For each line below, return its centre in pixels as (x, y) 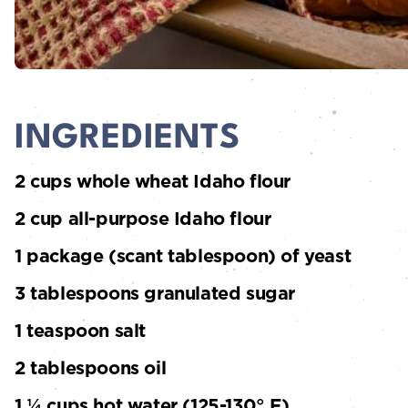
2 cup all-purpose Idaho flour (143, 219)
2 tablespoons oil (91, 368)
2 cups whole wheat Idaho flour (153, 182)
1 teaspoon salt (80, 331)
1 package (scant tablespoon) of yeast (183, 256)
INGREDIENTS (127, 139)
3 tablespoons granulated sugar (155, 294)
